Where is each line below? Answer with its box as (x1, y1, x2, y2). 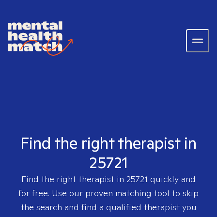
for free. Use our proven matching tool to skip (18, 187, 199, 199)
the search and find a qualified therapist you (20, 201, 197, 213)
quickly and (148, 173, 196, 185)
